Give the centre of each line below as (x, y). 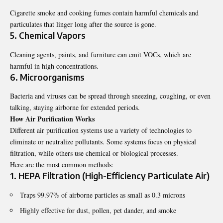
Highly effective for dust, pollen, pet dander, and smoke (98, 210)
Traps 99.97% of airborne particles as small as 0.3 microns (103, 195)
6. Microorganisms (47, 77)
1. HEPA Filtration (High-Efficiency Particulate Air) (110, 176)
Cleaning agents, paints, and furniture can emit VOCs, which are (101, 54)
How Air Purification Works (52, 119)
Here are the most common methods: (62, 165)
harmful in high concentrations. (54, 66)
